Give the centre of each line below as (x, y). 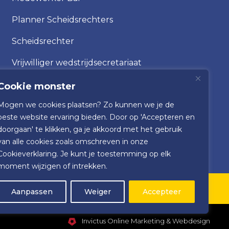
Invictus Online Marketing (122, 221)
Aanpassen (32, 192)
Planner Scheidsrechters (62, 20)
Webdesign (191, 221)
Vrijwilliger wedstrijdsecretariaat (76, 63)
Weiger (98, 192)
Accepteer (162, 192)
